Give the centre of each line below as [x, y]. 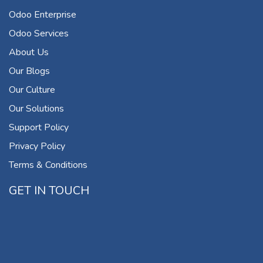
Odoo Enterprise [43, 15]
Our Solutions [36, 109]
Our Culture [32, 90]
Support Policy [39, 128]
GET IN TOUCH [49, 191]
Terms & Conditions [48, 165]
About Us [29, 53]
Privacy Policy [37, 146]
